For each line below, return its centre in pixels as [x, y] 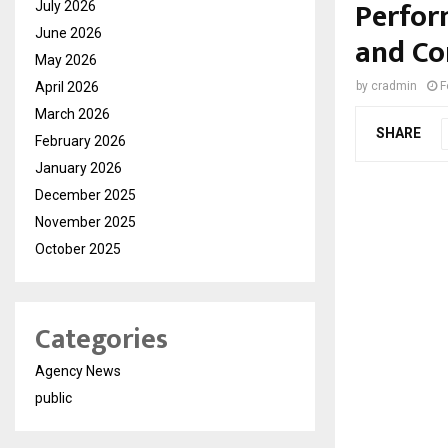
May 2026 [66, 60]
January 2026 [78, 168]
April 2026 [67, 87]
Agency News [78, 371]
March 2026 [72, 114]
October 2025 [78, 249]
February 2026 [80, 141]
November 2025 [85, 222]
